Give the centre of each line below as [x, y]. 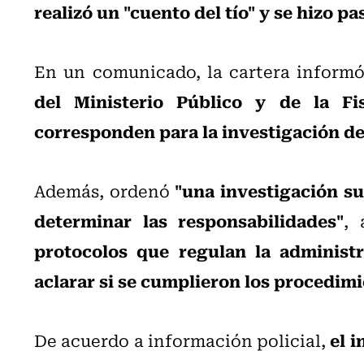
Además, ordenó [105, 190]
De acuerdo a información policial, [182, 340]
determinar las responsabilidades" [189, 220]
